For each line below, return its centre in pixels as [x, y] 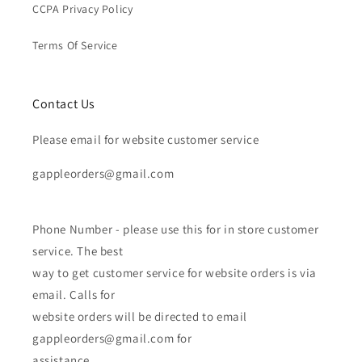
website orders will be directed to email [140, 317]
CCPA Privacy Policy [83, 9]
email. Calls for [74, 295]
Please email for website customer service [146, 140]
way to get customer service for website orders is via [175, 273]
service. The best [78, 251]
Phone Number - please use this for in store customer [176, 229]
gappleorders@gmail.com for [112, 339]
